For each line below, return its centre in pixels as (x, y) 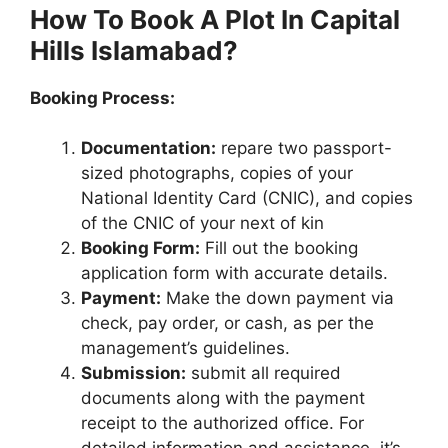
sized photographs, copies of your (217, 173)
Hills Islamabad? (134, 50)
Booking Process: (102, 97)
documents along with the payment (223, 398)
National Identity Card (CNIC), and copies (247, 198)
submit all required (263, 373)
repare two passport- (304, 148)
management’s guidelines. (185, 348)
